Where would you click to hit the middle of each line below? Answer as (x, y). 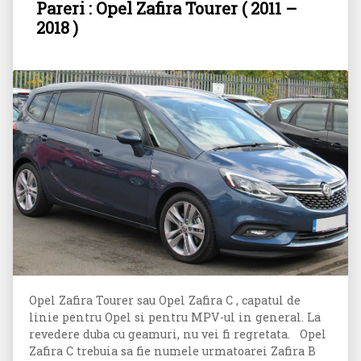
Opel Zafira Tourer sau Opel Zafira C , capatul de (165, 300)
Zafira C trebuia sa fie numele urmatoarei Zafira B (172, 351)
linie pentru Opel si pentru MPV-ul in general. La (175, 317)
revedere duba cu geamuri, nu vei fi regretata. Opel (178, 334)
